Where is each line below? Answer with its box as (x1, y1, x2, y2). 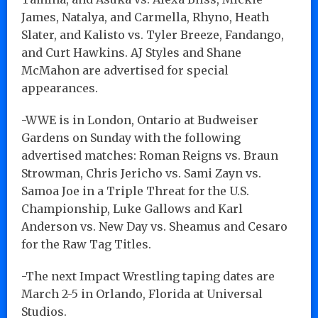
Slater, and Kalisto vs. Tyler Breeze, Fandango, (21, 27, 284, 42)
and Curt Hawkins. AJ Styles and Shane (21, 45, 241, 60)
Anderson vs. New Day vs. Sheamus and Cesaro (21, 219, 287, 234)
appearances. (21, 80, 98, 95)
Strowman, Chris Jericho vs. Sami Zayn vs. (21, 165, 261, 180)
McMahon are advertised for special (21, 62, 229, 77)
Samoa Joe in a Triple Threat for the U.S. (21, 183, 249, 198)
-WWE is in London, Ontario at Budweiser (21, 112, 258, 127)
